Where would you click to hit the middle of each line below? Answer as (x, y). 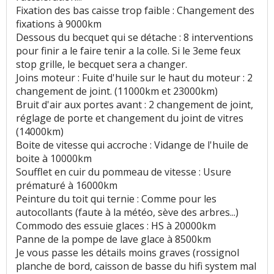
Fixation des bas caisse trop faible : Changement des (135, 11)
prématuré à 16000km (67, 186)
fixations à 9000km (59, 24)
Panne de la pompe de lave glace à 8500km (113, 239)
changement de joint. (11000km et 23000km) (117, 91)
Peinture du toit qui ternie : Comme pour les (116, 199)
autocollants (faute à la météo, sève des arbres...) (127, 213)
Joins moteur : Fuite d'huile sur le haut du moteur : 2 (134, 78)
